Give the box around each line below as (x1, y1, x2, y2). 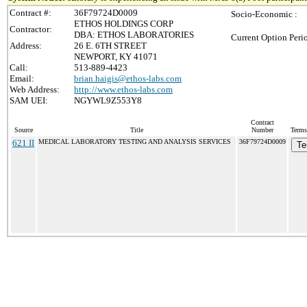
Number (251, 126, 273, 134)
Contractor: (10, 24, 52, 34)
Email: (10, 73, 34, 84)
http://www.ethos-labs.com (74, 84, 173, 95)
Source (14, 126, 33, 134)
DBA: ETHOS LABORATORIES (74, 29, 194, 40)
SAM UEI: (10, 95, 48, 106)
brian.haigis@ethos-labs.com (74, 73, 182, 84)
